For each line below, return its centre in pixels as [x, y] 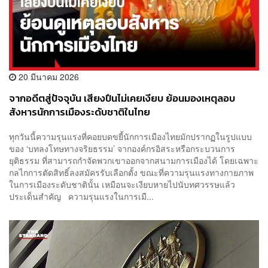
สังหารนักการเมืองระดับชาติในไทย [80, 112]
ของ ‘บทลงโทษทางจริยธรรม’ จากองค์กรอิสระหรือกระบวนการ [122, 149]
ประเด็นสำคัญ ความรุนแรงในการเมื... [81, 197]
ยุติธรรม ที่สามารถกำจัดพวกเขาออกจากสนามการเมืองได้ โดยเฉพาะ [134, 161]
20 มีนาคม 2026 [48, 76]
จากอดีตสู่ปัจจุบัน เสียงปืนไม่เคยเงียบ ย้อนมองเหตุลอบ [122, 98]
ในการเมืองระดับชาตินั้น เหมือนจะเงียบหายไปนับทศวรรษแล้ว [124, 185]
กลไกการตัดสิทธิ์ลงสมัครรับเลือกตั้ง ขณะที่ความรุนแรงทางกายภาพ [131, 173]
